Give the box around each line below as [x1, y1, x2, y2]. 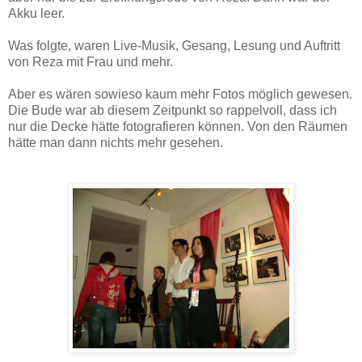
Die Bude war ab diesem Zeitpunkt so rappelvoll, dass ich [8, 103, 337, 117]
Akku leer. [8, 6, 65, 20]
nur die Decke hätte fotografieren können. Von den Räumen [8, 119, 347, 133]
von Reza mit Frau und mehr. [8, 54, 173, 69]
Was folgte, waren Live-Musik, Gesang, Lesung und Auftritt [8, 38, 340, 53]
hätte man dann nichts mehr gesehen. [8, 135, 223, 149]
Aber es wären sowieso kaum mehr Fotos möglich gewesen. [8, 86, 352, 101]
